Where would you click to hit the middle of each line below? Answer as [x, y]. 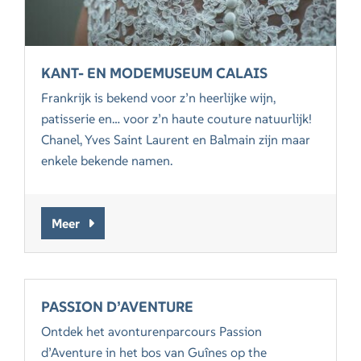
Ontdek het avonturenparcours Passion [152, 332]
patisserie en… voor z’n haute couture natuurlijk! [177, 119]
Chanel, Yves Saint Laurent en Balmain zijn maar [176, 140]
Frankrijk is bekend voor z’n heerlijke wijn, [159, 98]
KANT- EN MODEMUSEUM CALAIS [155, 73]
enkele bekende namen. [107, 161]
